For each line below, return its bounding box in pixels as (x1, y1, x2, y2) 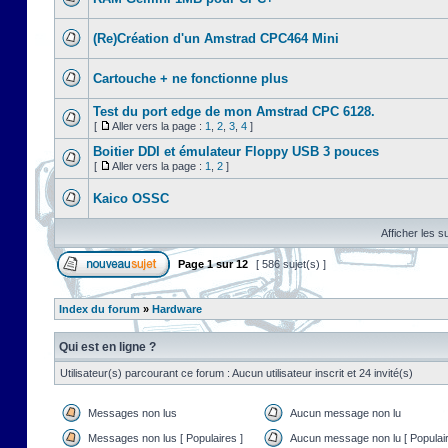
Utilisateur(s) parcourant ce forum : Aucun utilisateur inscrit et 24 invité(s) (60, 367, 413, 379)
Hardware (152, 303, 202, 315)
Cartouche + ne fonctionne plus (93, 71, 288, 86)
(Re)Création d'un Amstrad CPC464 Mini (93, 31, 339, 46)
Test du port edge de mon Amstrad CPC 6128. (93, 104, 375, 119)
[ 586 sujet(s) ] (253, 258, 329, 270)
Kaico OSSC (93, 191, 169, 206)
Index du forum (59, 303, 140, 315)
